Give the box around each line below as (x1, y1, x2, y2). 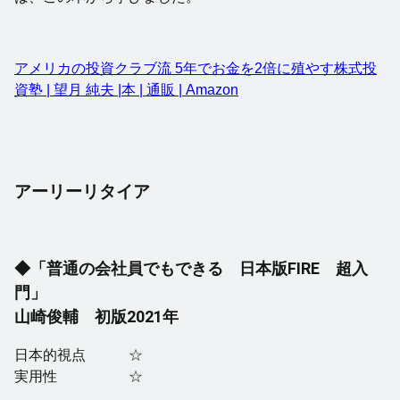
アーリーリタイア (14, 181, 150, 203)
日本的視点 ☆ (14, 347, 143, 363)
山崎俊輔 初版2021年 (14, 307, 179, 327)
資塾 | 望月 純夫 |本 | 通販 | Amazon (14, 82, 238, 98)
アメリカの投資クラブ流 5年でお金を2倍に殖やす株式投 (14, 61, 377, 77)
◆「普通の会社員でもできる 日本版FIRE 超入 (14, 259, 368, 279)
